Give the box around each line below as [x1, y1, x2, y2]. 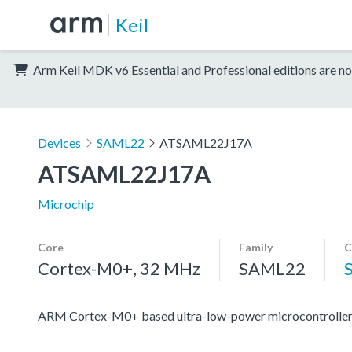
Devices [38, 134, 81, 150]
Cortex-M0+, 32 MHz [38, 257, 200, 279]
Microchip [38, 196, 94, 211]
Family [239, 240, 273, 254]
